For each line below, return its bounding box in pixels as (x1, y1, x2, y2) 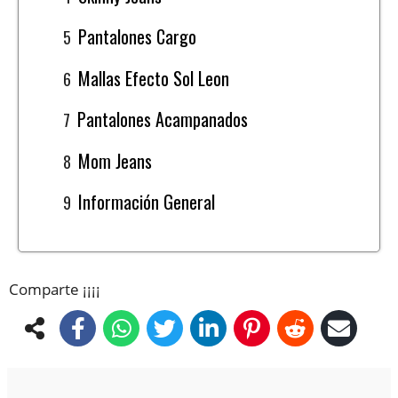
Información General (78, 188, 216, 216)
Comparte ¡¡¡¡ (9, 278, 100, 299)
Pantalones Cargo (78, 23, 197, 51)
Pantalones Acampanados (77, 106, 249, 133)
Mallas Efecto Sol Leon (78, 64, 230, 92)
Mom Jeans (78, 147, 153, 174)
